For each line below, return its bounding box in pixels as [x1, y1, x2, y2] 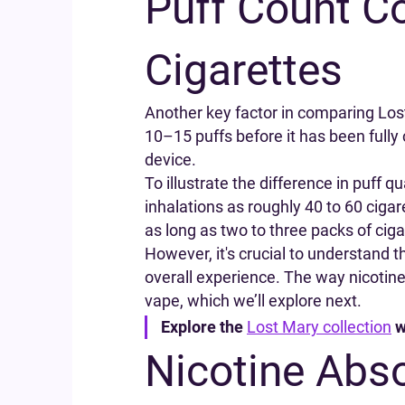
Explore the [161, 316, 247, 336]
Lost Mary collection [247, 316, 391, 336]
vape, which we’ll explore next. [145, 291, 362, 310]
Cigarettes [145, 44, 343, 96]
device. [145, 150, 196, 169]
